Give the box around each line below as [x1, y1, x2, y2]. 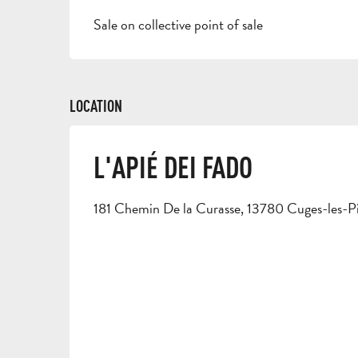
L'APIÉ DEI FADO [93, 149, 253, 184]
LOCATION [70, 97, 122, 115]
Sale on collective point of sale [93, 14, 264, 35]
